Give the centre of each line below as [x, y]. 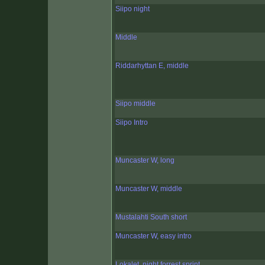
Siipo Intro [132, 123]
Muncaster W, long [145, 161]
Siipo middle [135, 104]
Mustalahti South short [151, 217]
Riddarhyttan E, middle [152, 66]
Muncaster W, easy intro [153, 236]
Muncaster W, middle [149, 189]
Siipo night [132, 9]
